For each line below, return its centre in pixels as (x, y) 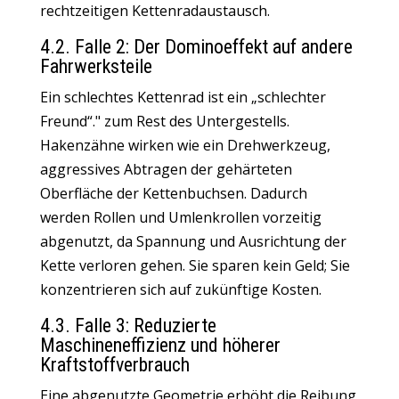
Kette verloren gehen (111, 265)
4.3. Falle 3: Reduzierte (128, 326)
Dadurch (278, 193)
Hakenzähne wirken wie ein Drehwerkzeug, (185, 145)
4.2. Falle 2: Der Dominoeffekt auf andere (196, 47)
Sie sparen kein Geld (256, 265)
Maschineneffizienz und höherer (160, 345)
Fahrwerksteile (96, 66)
